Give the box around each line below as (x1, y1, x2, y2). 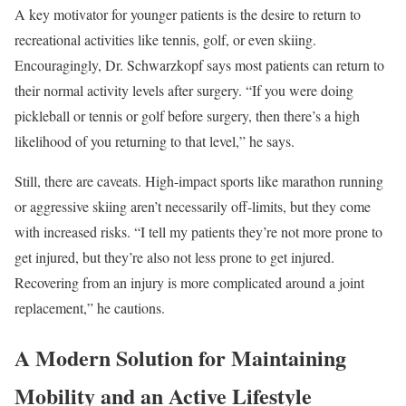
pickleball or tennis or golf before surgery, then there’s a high (14, 105, 360, 125)
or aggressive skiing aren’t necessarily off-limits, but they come (14, 196, 371, 216)
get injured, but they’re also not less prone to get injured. (14, 246, 334, 266)
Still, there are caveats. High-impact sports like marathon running (14, 170, 383, 190)
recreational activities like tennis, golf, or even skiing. (14, 29, 316, 49)
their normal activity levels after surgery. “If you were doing (14, 80, 353, 100)
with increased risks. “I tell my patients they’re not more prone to (14, 221, 382, 241)
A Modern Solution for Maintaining (14, 341, 346, 373)
